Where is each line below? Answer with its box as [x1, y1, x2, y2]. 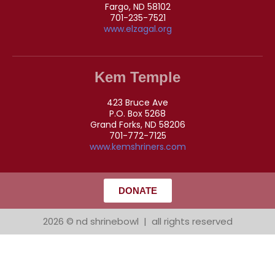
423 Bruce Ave [107, 96, 168, 109]
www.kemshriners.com [89, 140, 186, 153]
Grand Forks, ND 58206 [90, 118, 185, 131]
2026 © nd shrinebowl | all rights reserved [42, 214, 233, 228]
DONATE [118, 185, 157, 196]
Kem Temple [95, 68, 180, 85]
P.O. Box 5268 [109, 107, 166, 120]
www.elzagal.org [103, 22, 172, 35]
